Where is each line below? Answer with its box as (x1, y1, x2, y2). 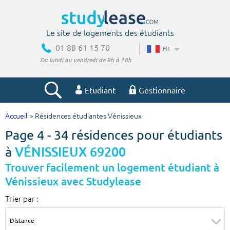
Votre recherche (77, 113, 153, 127)
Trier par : (5, 193, 39, 204)
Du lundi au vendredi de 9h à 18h (40, 55, 131, 64)
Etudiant (85, 85, 116, 95)
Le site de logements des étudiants (46, 27, 174, 38)
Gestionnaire (139, 85, 185, 95)
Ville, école (8, 138, 52, 150)
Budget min (8, 186, 55, 198)
